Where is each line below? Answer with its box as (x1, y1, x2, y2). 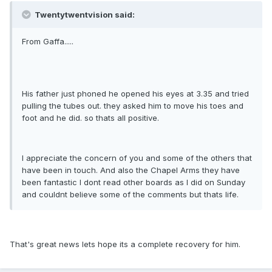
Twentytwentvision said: (33, 10, 135, 20)
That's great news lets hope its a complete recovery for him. (10, 239, 240, 250)
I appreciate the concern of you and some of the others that (22, 153, 252, 163)
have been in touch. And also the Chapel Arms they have (22, 165, 240, 175)
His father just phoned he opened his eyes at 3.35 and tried (22, 89, 249, 99)
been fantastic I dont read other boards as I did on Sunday (22, 177, 245, 188)
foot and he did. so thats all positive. (22, 113, 159, 123)
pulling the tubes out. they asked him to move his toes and (22, 101, 243, 111)
